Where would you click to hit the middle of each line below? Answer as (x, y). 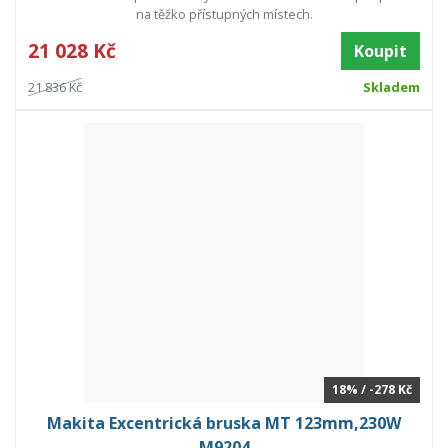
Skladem (391, 87)
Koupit (380, 51)
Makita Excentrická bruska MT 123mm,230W (224, 423)
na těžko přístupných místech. (224, 14)
